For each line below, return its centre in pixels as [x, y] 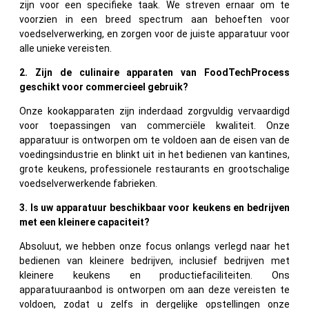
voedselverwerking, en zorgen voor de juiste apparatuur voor [154, 33]
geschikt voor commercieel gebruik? [104, 87]
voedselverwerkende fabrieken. [88, 183]
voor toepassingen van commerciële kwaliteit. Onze [154, 125]
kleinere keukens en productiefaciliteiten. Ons [154, 275]
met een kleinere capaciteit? [84, 222]
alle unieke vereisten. [66, 48]
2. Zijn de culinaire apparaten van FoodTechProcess [154, 72]
